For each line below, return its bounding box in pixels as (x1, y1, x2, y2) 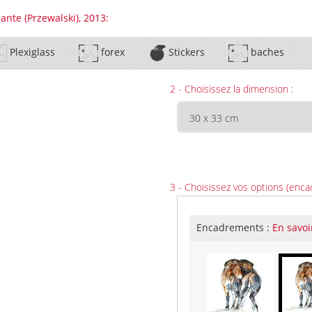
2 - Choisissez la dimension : (170, 82, 293, 95)
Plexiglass (6, 45, 55, 59)
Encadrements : (196, 221, 272, 234)
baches (247, 45, 284, 59)
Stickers (165, 45, 205, 59)
